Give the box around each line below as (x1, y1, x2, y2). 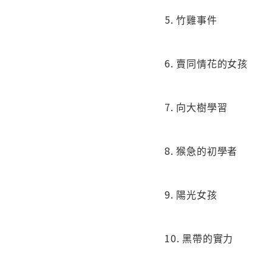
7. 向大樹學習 (165, 100, 228, 115)
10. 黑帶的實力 (165, 231, 234, 246)
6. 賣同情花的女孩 (165, 56, 248, 71)
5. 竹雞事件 (165, 12, 217, 27)
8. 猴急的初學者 (165, 143, 238, 158)
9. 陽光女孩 (165, 187, 217, 202)
